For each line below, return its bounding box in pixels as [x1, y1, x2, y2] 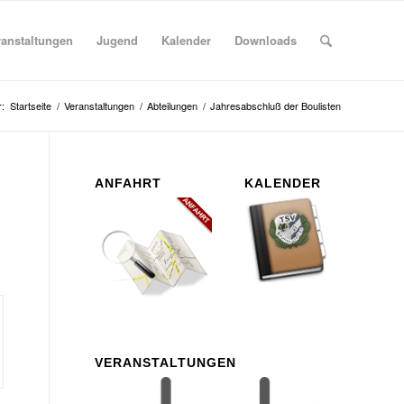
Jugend [96, 32, 138, 49]
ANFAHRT [95, 176, 162, 190]
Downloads [234, 32, 297, 49]
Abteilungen [147, 98, 197, 113]
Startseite [10, 98, 51, 113]
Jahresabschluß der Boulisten [210, 98, 341, 113]
